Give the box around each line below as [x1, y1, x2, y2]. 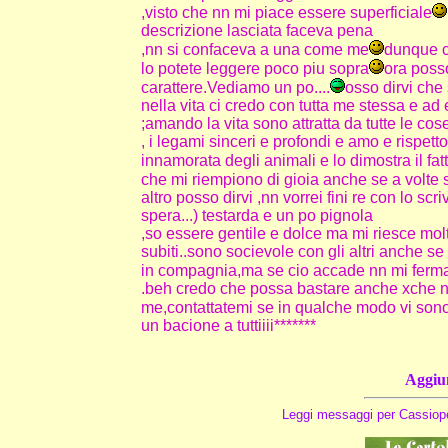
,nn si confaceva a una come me [140, 41, 369, 59]
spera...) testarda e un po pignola [140, 207, 373, 225]
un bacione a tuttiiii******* [140, 317, 316, 335]
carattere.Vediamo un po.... [140, 79, 330, 97]
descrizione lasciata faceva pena [140, 22, 373, 40]
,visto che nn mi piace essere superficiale [140, 4, 432, 22]
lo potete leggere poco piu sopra [140, 60, 369, 78]
